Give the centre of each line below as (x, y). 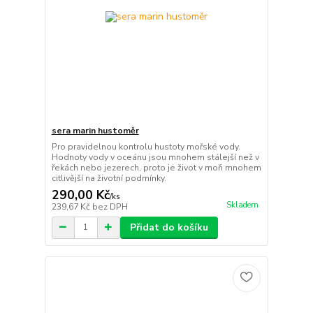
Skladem (242, 205)
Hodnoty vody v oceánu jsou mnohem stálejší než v (155, 157)
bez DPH (110, 206)
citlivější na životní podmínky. (109, 178)
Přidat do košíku (169, 227)
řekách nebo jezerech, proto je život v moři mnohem (156, 167)
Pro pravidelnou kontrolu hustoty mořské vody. (146, 146)
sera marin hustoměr (95, 130)
